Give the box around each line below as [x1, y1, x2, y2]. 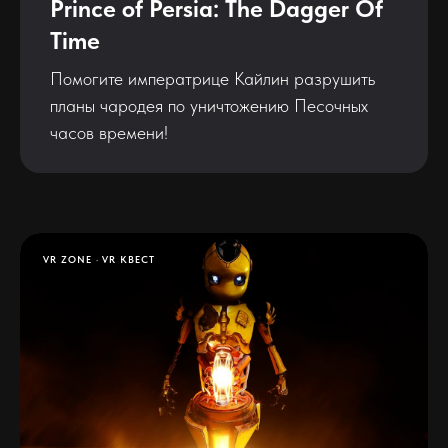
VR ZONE [43, 252, 92, 265]
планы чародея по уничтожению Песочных [50, 94, 368, 116]
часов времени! [50, 121, 168, 143]
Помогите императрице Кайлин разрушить [50, 67, 375, 89]
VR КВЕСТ [102, 252, 155, 265]
